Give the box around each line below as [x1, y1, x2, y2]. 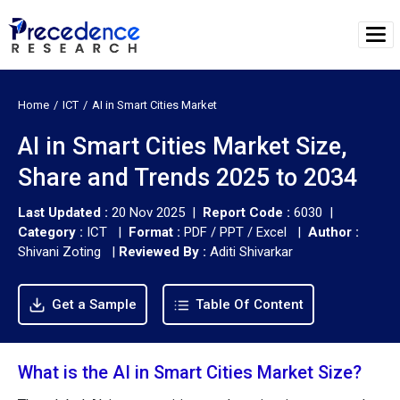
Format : [129, 223, 180, 240]
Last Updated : [18, 204, 112, 221]
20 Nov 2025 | [112, 204, 203, 221]
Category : [18, 223, 83, 240]
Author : [308, 223, 359, 240]
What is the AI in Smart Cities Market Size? [18, 361, 362, 383]
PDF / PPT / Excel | [180, 223, 308, 240]
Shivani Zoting [18, 243, 101, 260]
